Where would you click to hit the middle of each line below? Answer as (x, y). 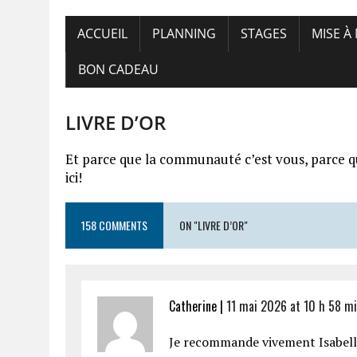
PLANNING (184, 33)
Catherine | (198, 306)
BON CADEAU (118, 69)
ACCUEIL (102, 33)
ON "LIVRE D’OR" (214, 225)
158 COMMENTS (114, 225)
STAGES (264, 33)
